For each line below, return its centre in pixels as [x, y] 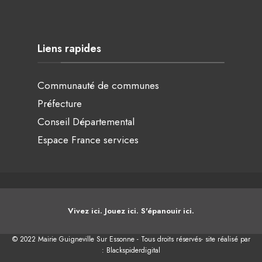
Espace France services [88, 140]
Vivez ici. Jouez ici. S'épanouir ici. [131, 211]
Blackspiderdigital [133, 250]
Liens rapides [69, 49]
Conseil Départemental [86, 122]
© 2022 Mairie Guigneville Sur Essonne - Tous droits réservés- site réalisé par [131, 239]
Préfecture [60, 104]
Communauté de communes [98, 85]
